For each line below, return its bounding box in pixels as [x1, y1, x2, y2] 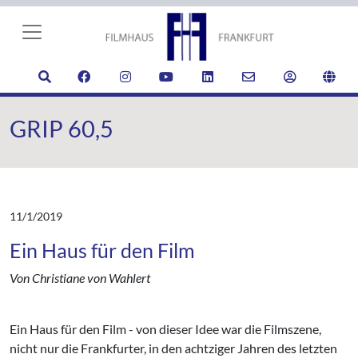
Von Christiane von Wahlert [10, 270, 150, 285]
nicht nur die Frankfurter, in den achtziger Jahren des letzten [10, 340, 337, 356]
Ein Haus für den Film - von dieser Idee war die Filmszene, [10, 321, 321, 336]
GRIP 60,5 [10, 115, 113, 142]
